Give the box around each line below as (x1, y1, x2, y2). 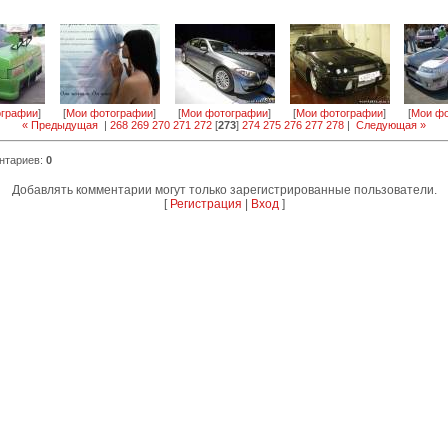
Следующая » (356, 119, 426, 131)
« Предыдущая (22, 119, 98, 131)
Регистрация (169, 197, 242, 211)
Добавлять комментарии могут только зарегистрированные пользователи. (11, 183, 437, 197)
